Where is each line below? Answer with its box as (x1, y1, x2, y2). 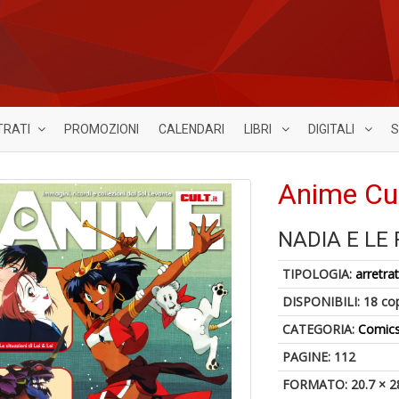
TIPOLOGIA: (282, 265, 356, 282)
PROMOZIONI (64, 122, 139, 136)
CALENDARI (159, 122, 224, 136)
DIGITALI (308, 122, 357, 136)
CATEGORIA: (282, 321, 359, 338)
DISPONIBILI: (282, 293, 364, 310)
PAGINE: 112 (282, 348, 356, 365)
